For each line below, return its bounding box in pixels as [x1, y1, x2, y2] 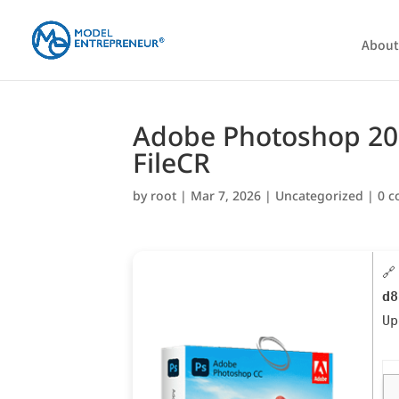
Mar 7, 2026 [191, 187, 262, 204]
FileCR [133, 144, 211, 181]
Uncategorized [275, 187, 364, 204]
